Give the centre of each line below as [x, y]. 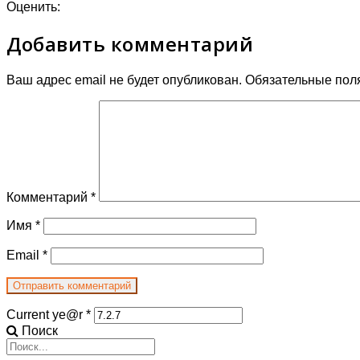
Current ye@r [46, 314]
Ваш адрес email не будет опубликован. [124, 80]
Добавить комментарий [130, 43]
